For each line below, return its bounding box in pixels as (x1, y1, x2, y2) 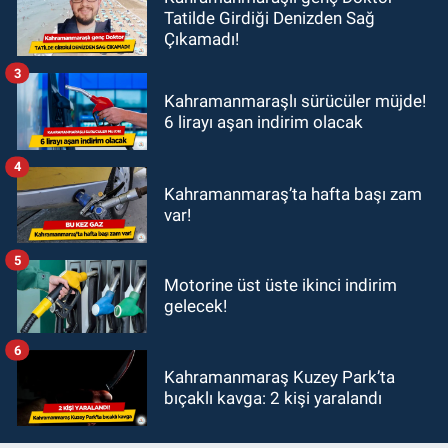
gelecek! (164, 296, 227, 317)
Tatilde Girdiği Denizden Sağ (164, 7, 375, 28)
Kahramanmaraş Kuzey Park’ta (164, 367, 395, 388)
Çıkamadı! (164, 28, 239, 49)
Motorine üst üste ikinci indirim (164, 275, 397, 296)
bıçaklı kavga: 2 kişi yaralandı (164, 388, 382, 409)
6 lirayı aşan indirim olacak (164, 111, 363, 132)
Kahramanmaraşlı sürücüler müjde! (164, 90, 426, 111)
